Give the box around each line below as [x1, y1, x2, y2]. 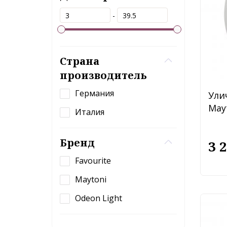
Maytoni [75, 174, 106, 185]
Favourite [75, 155, 111, 166]
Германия [75, 88, 114, 99]
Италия [75, 106, 104, 118]
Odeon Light [75, 193, 122, 204]
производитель [60, 68, 147, 82]
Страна [60, 54, 99, 68]
